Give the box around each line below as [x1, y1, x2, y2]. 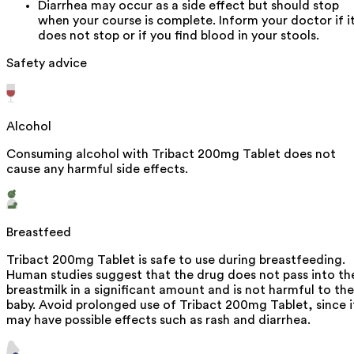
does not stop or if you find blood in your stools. [38, 28, 319, 42]
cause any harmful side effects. [6, 162, 188, 175]
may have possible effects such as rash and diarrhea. [6, 313, 311, 326]
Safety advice [6, 56, 87, 70]
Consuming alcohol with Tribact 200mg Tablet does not [6, 147, 336, 160]
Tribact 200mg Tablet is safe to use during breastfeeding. [6, 253, 345, 266]
